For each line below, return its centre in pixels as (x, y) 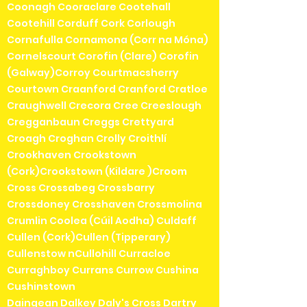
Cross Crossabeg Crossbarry (81, 188)
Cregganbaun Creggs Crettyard (90, 122)
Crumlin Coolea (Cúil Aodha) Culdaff (102, 221)
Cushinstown (41, 287)
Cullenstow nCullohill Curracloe (89, 254)
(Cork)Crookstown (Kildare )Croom (97, 172)
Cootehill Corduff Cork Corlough (91, 24)
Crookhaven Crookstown (72, 155)
